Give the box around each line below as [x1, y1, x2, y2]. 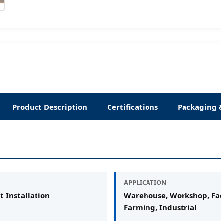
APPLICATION [123, 178, 167, 187]
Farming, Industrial [123, 202, 197, 212]
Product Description [12, 101, 87, 111]
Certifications [107, 101, 158, 111]
